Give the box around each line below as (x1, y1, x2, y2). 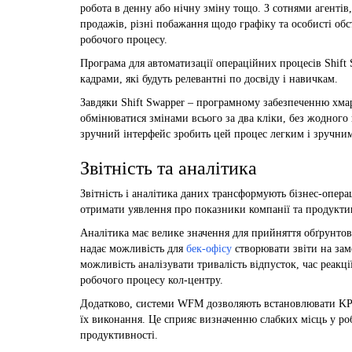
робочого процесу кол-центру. (80, 273, 223, 286)
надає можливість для (80, 242, 186, 255)
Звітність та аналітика (80, 157, 257, 178)
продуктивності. (80, 328, 158, 341)
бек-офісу (186, 242, 232, 255)
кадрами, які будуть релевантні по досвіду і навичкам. (80, 72, 338, 85)
